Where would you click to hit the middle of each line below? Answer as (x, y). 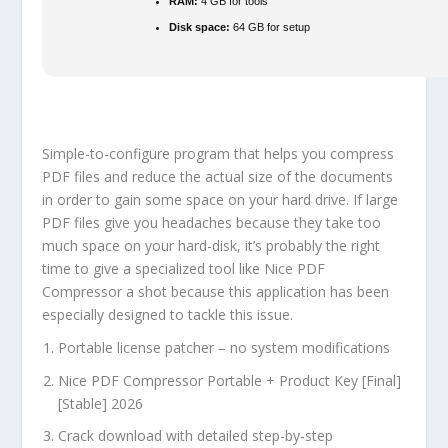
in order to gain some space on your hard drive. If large (220, 199)
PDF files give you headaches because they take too (212, 222)
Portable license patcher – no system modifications (224, 347)
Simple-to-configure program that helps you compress (218, 153)
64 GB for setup (270, 27)
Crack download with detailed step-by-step (196, 436)
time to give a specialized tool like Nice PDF (184, 268)
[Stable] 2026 (101, 403)
